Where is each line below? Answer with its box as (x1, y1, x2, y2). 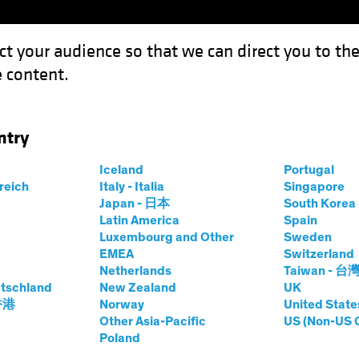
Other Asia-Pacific (99, 315, 206, 328)
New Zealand (99, 281, 176, 294)
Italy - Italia (99, 180, 164, 193)
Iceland (99, 163, 143, 176)
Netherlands (99, 264, 171, 277)
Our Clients (229, 80, 288, 97)
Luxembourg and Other (99, 231, 234, 244)
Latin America (99, 214, 179, 227)
